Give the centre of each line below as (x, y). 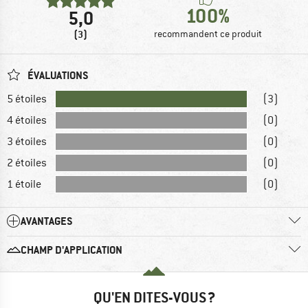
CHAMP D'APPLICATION (71, 250)
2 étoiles (27, 163)
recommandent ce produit (208, 33)
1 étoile (24, 184)
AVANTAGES (47, 221)
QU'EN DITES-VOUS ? (154, 297)
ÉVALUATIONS (57, 75)
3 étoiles (27, 141)
